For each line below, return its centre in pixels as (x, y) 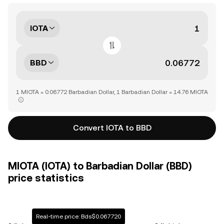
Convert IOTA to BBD (112, 128)
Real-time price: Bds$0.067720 (78, 216)
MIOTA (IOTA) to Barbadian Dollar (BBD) (100, 166)
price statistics (46, 178)
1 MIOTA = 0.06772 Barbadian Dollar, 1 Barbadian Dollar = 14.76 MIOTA (112, 92)
